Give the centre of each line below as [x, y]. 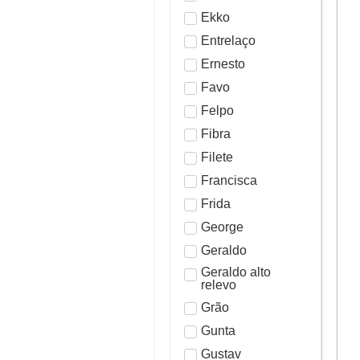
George [222, 227]
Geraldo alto [236, 272]
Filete [217, 157]
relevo [219, 285]
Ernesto [223, 63]
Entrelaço [228, 40]
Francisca [229, 180]
